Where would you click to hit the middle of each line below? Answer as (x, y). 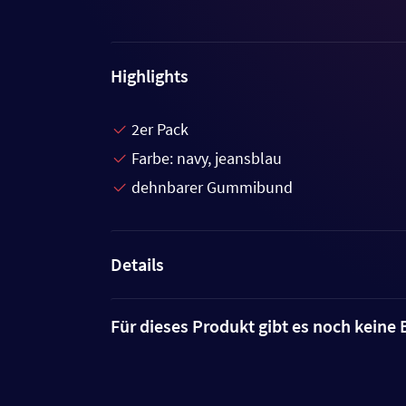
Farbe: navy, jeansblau (207, 158)
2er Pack (160, 129)
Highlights (150, 76)
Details (137, 264)
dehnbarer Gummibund (212, 187)
